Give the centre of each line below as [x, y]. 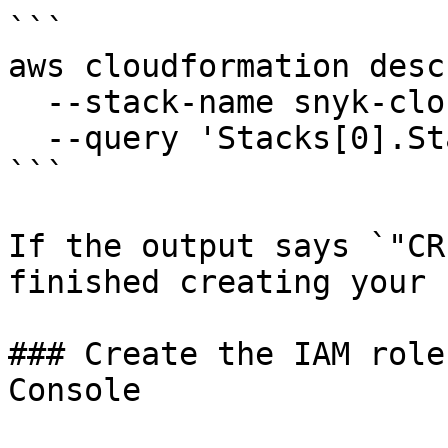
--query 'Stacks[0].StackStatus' [27, 138]
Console [74, 390]
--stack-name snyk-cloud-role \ [27, 102]
